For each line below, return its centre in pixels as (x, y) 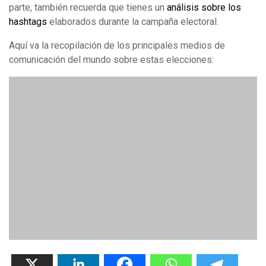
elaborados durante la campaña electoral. (133, 22)
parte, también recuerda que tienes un (88, 8)
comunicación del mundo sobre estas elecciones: (111, 60)
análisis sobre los (204, 8)
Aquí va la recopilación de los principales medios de (117, 46)
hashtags (28, 22)
